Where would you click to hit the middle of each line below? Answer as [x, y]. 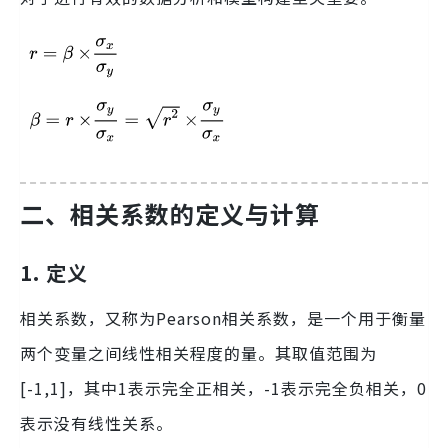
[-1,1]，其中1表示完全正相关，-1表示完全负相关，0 [223, 388]
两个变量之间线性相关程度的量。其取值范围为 [198, 353]
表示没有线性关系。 [96, 423]
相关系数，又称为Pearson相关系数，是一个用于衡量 [223, 318]
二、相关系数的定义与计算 [170, 214]
